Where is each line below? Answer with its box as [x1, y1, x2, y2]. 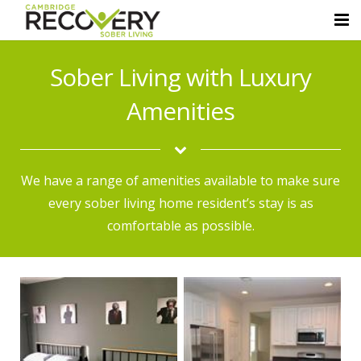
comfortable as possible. [106, 217, 255, 234]
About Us [12, 88, 64, 104]
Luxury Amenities [12, 162, 107, 178]
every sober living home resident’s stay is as [48, 194, 313, 212]
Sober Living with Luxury [50, 60, 311, 93]
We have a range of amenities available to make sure [21, 172, 340, 189]
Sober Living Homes [12, 125, 124, 141]
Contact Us [12, 236, 73, 252]
